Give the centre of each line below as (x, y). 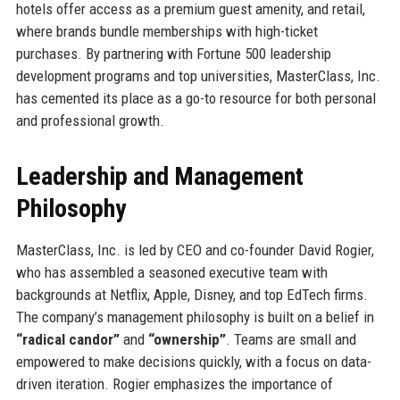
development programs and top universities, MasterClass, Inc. (198, 75)
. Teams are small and (291, 339)
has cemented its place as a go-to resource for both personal (196, 98)
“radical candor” (67, 339)
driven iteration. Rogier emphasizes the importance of (174, 383)
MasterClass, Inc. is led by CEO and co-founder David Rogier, (195, 250)
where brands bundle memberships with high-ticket (167, 31)
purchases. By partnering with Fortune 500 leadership (173, 53)
